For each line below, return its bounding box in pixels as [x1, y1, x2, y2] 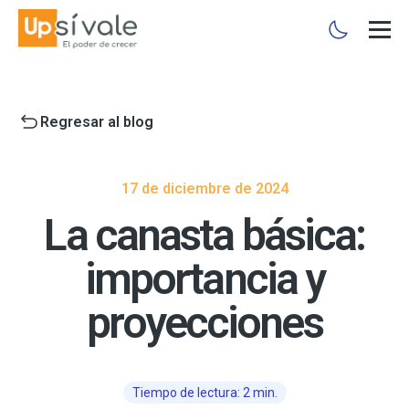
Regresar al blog [40, 113, 153, 131]
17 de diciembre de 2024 [121, 180, 288, 197]
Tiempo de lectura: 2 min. [131, 385, 278, 400]
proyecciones [87, 297, 322, 349]
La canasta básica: [44, 209, 365, 261]
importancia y [84, 253, 325, 305]
